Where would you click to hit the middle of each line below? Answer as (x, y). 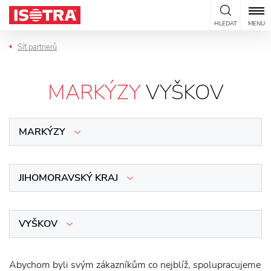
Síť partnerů (37, 47)
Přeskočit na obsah (41, 9)
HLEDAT (225, 24)
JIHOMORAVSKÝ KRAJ (68, 178)
